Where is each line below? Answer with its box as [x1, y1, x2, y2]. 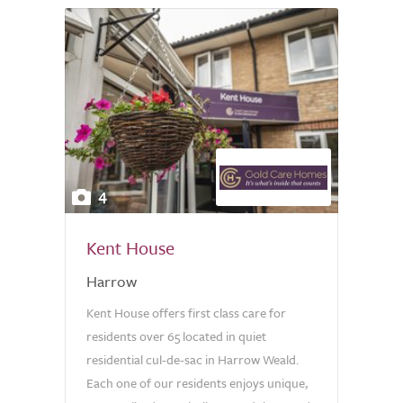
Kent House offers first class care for [86, 303, 286, 322]
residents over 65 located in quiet [86, 327, 266, 345]
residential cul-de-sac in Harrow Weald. [86, 350, 299, 369]
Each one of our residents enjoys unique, [86, 373, 308, 392]
